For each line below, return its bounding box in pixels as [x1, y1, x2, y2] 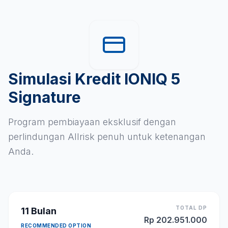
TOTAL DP [176, 205, 207, 211]
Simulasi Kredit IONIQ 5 [8, 70, 180, 89]
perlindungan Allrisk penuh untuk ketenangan [8, 131, 206, 142]
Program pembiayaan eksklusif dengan [8, 117, 176, 128]
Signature [8, 88, 81, 107]
